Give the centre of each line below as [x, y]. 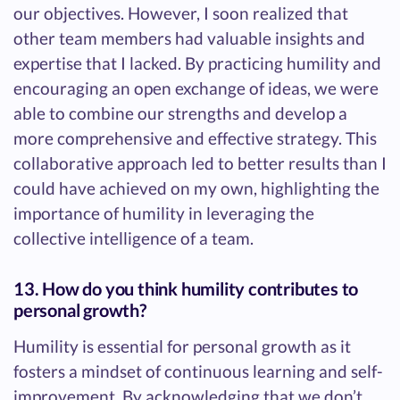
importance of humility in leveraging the [164, 213]
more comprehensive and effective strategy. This [195, 138]
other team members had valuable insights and [189, 38]
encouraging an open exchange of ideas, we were [196, 88]
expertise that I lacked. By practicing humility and [197, 63]
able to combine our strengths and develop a [180, 113]
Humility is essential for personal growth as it [182, 346]
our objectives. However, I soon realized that [181, 13]
